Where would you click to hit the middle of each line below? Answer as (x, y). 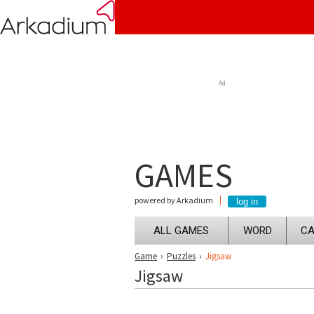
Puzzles (181, 256)
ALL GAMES (181, 231)
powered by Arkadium (174, 200)
